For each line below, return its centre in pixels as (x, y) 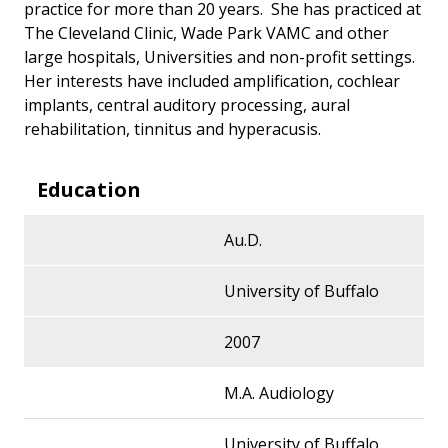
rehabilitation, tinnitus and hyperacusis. (172, 129)
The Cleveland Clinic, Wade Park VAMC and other (206, 33)
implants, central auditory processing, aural (187, 105)
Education (89, 190)
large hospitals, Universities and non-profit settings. (221, 57)
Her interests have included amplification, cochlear (212, 81)
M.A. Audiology (279, 393)
